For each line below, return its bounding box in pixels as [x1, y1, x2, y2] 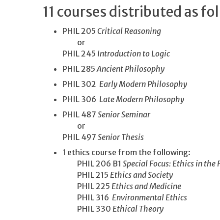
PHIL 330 [62, 204, 112, 214]
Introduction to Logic [97, 48, 170, 58]
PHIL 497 [62, 132, 98, 142]
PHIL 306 [62, 94, 99, 105]
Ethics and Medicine [111, 181, 181, 192]
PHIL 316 [62, 192, 112, 203]
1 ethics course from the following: [62, 147, 192, 158]
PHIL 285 [62, 63, 97, 74]
